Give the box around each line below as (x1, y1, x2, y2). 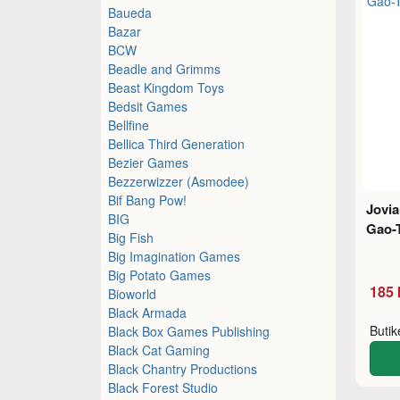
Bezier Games (108, 153, 189, 171)
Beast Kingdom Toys (108, 78, 225, 96)
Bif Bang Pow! (108, 190, 187, 209)
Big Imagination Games (108, 246, 241, 265)
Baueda (108, 3, 153, 21)
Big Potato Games (108, 265, 212, 284)
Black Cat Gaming (108, 340, 211, 359)
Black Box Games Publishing (108, 321, 271, 340)
